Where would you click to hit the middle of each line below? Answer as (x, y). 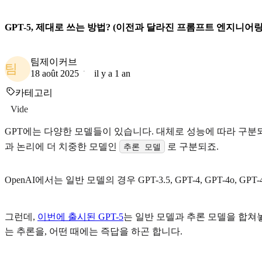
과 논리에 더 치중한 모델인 (62, 146)
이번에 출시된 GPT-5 (80, 217)
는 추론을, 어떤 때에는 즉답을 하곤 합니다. (94, 232)
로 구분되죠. (192, 146)
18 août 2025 (55, 73)
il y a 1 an (112, 73)
